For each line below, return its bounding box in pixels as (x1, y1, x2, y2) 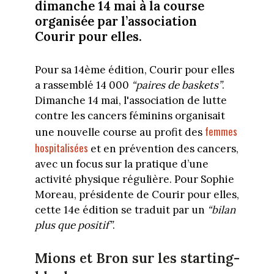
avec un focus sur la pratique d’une (34, 157, 209, 171)
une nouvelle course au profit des (34, 125, 205, 139)
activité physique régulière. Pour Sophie (34, 172, 234, 187)
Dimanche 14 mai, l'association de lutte (34, 94, 227, 108)
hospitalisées (34, 140, 88, 156)
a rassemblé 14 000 (34, 78, 131, 92)
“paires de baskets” (131, 78, 222, 92)
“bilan (207, 203, 235, 217)
